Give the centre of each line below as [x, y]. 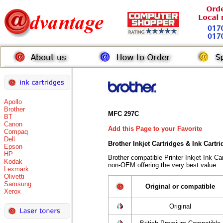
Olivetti [14, 176]
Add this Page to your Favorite [155, 129]
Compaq [16, 132]
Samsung [18, 184]
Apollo [13, 102]
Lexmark [16, 169]
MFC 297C [123, 114]
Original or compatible [180, 186]
